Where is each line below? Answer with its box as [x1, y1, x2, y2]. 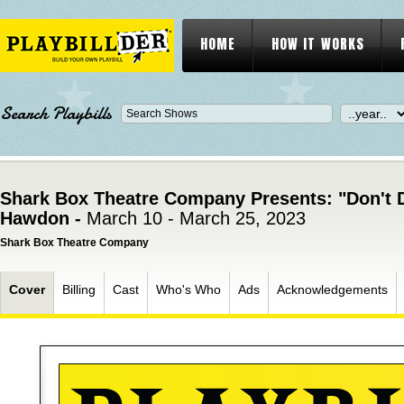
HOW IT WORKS [271, 33, 364, 54]
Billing [62, 282, 96, 297]
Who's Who [156, 282, 221, 297]
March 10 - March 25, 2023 [87, 208, 306, 228]
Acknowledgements [277, 282, 388, 297]
